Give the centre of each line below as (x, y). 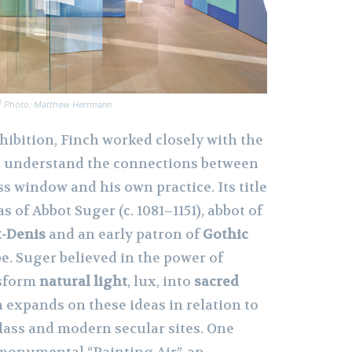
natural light (83, 282)
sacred (216, 282)
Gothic (225, 235)
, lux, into (161, 282)
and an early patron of (124, 235)
